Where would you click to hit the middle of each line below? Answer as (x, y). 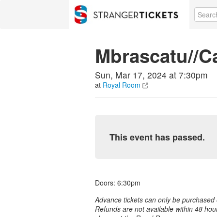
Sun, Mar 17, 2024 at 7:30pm (151, 75)
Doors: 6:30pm (118, 183)
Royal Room (122, 85)
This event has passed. (157, 137)
